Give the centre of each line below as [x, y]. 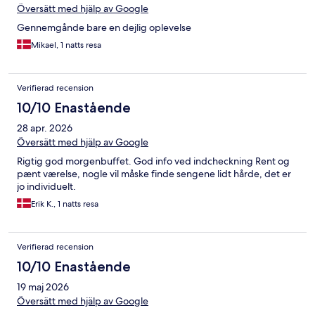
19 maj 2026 [43, 287]
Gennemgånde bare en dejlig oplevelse [104, 27]
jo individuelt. [46, 186]
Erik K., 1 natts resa [65, 204]
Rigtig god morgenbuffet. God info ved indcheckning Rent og [153, 161]
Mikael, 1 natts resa [66, 45]
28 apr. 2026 [45, 128]
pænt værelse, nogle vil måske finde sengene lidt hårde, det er [154, 173]
